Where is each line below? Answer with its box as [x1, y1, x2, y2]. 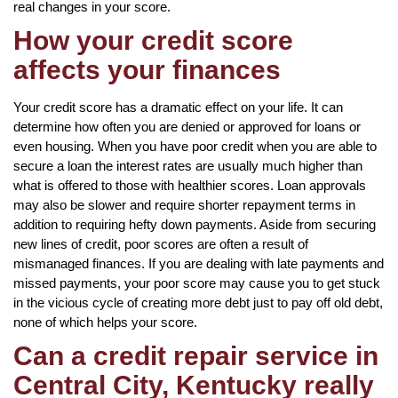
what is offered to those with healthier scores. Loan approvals [13, 177, 366, 193]
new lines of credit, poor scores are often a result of [13, 235, 308, 251]
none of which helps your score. [13, 314, 197, 330]
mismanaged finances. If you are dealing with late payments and [13, 255, 384, 271]
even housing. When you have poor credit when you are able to [13, 138, 377, 154]
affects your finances [13, 54, 281, 84]
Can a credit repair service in [13, 340, 378, 370]
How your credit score [13, 25, 293, 55]
